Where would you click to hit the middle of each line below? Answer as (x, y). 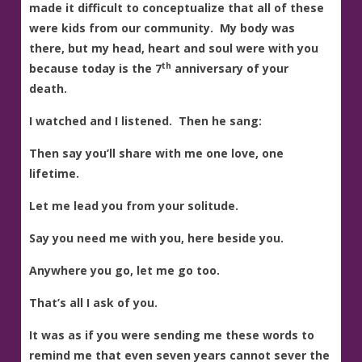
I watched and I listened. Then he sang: (146, 121)
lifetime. (55, 174)
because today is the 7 (96, 69)
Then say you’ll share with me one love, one (157, 154)
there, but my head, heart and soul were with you (174, 48)
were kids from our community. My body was (162, 28)
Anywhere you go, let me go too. (125, 271)
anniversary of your (230, 69)
